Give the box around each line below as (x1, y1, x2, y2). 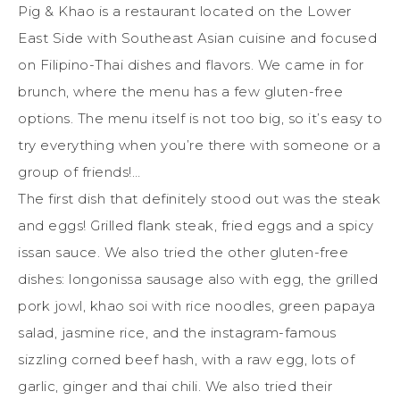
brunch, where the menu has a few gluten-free (18, 82, 343, 100)
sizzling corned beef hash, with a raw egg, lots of (18, 350, 354, 368)
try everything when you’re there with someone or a (18, 136, 380, 154)
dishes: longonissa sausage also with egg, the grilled (18, 270, 379, 287)
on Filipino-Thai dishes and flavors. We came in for (18, 55, 364, 73)
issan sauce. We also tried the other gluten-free (18, 243, 348, 261)
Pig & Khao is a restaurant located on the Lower (18, 2, 352, 20)
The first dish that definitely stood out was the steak (18, 189, 380, 207)
